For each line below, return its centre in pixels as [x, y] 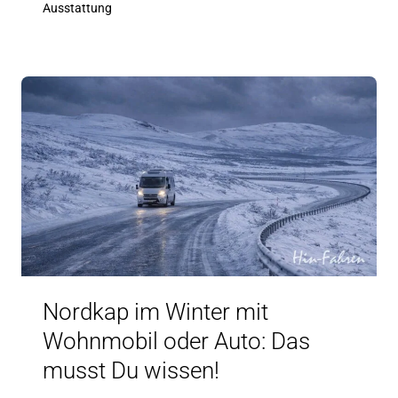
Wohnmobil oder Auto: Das [176, 341]
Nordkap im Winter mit [155, 311]
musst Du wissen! [131, 370]
